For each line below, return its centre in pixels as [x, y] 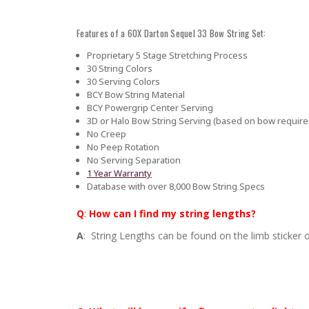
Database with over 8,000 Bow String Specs [176, 186]
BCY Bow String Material [136, 94]
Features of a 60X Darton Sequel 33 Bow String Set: [171, 33]
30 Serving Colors [123, 81]
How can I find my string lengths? [172, 214]
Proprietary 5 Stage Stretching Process [167, 55]
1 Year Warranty [119, 173]
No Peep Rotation [123, 147]
